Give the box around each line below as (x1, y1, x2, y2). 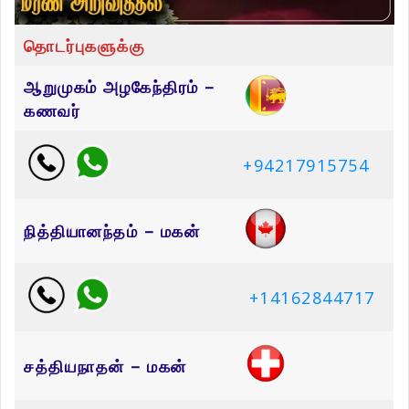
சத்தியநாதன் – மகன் (24, 355, 187, 378)
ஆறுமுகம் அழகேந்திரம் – (24, 76, 215, 99)
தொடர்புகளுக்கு (24, 35, 145, 58)
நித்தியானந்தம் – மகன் (24, 220, 200, 243)
